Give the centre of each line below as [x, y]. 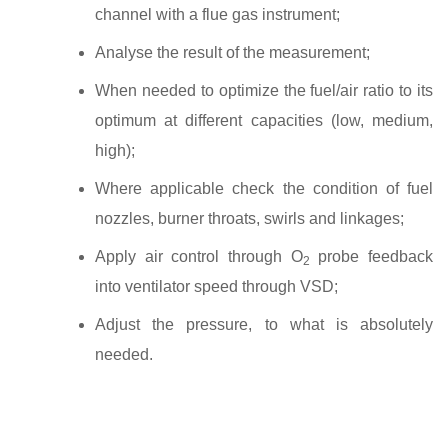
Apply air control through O [199, 256]
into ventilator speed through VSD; [216, 286]
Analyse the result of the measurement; [232, 52]
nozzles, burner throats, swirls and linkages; [249, 218]
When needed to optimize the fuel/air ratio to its [264, 90]
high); [115, 150]
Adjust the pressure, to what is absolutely [264, 324]
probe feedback [371, 256]
